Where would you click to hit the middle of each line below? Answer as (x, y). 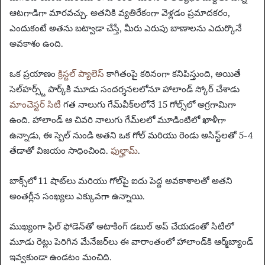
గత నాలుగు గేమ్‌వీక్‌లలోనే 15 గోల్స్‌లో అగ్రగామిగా (148, 104)
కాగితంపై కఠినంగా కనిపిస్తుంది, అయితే (172, 73)
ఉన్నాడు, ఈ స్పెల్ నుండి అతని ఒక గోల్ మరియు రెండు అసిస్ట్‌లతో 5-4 (131, 135)
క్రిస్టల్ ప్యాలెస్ (81, 73)
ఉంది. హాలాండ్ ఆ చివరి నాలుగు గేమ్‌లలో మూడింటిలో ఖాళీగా (118, 119)
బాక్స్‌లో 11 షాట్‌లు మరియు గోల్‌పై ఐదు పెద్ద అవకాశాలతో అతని (121, 180)
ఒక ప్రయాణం (34, 73)
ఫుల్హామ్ (124, 150)
